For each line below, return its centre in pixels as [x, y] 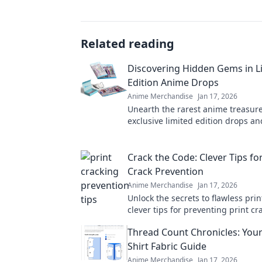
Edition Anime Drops [173, 82]
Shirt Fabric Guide [167, 246]
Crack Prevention [166, 171]
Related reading [127, 44]
